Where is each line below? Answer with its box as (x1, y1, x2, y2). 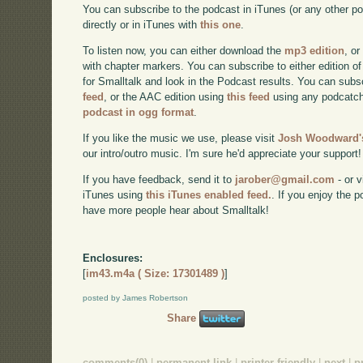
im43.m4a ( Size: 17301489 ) (86, 267, 225, 280)
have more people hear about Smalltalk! (83, 203, 270, 216)
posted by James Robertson (83, 293, 189, 303)
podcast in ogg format (83, 106, 194, 119)
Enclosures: (83, 252, 143, 265)
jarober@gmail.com (235, 173, 335, 186)
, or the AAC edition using (104, 91, 228, 104)
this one (200, 19, 241, 32)
